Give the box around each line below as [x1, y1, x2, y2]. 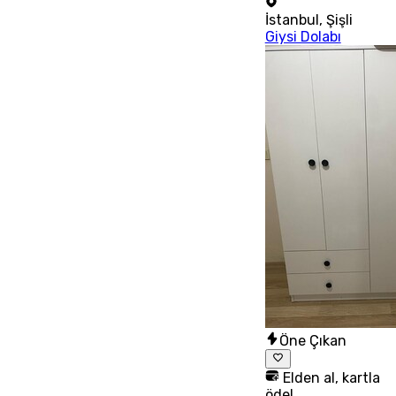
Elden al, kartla [278, 369, 380, 387]
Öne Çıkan [278, 331, 346, 349]
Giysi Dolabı [264, 27, 341, 45]
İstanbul [264, 11, 319, 28]
